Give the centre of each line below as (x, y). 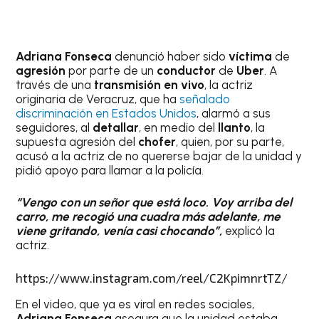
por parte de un (113, 70)
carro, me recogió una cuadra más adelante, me (148, 217)
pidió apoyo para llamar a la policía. (110, 170)
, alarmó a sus (234, 113)
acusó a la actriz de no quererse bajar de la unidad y (159, 156)
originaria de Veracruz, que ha (98, 99)
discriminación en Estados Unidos (106, 113)
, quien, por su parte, (230, 141)
